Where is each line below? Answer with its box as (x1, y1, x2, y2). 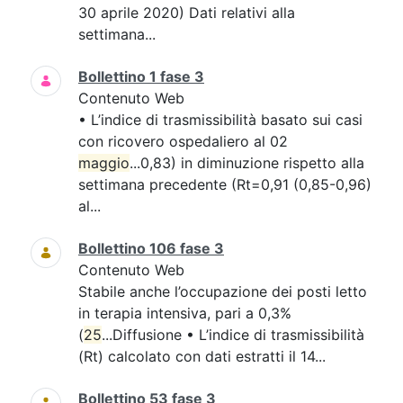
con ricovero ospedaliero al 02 (78, 132, 288, 150)
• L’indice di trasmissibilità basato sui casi (78, 111, 363, 129)
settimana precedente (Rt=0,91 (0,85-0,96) (78, 175, 372, 193)
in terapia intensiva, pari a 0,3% (78, 304, 291, 322)
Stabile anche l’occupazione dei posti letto (78, 282, 367, 300)
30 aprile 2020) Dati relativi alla (78, 4, 295, 22)
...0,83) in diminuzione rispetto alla (130, 154, 364, 172)
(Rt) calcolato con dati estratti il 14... (78, 347, 326, 365)
